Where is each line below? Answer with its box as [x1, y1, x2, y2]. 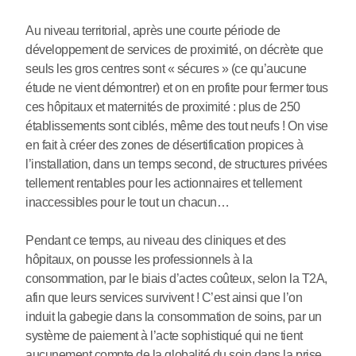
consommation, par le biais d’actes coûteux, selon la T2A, [25, 272, 327, 286]
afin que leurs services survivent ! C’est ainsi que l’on [25, 291, 303, 305]
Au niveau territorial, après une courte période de [25, 24, 281, 38]
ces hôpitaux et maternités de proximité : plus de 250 [25, 100, 300, 114]
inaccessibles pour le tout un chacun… [25, 195, 230, 210]
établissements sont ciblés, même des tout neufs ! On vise [25, 119, 328, 133]
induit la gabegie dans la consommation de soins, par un [25, 310, 322, 324]
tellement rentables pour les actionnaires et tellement [25, 176, 302, 191]
